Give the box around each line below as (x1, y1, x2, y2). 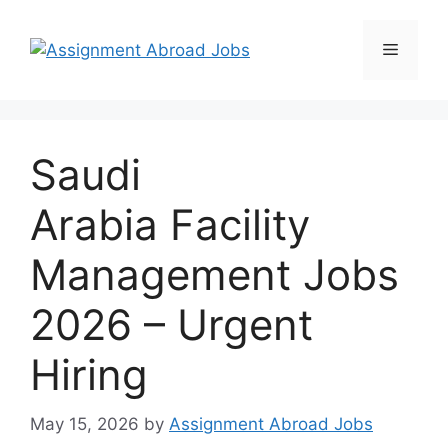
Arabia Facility (30, 199, 310, 250)
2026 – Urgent (30, 299, 313, 350)
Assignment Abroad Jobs (169, 413, 373, 434)
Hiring (30, 349, 148, 400)
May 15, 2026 (30, 413, 139, 434)
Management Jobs (30, 249, 399, 300)
